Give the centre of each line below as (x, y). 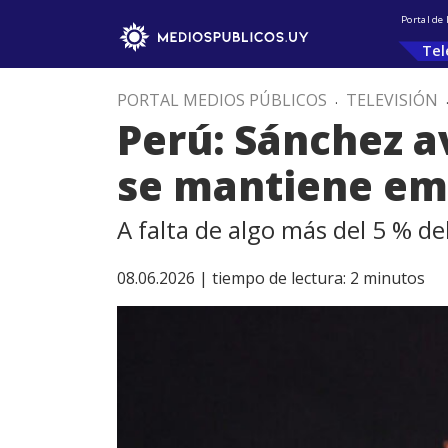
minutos (394, 278)
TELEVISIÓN (392, 100)
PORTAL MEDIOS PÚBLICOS (222, 100)
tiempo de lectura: (279, 278)
